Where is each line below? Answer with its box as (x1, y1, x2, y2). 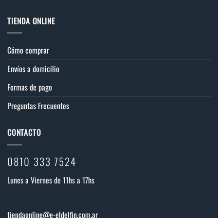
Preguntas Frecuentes (7, 100, 69, 112)
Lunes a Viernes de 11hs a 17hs (7, 174, 94, 186)
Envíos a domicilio (7, 63, 59, 75)
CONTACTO (7, 127, 41, 139)
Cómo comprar (7, 44, 49, 56)
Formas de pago (7, 81, 52, 93)
